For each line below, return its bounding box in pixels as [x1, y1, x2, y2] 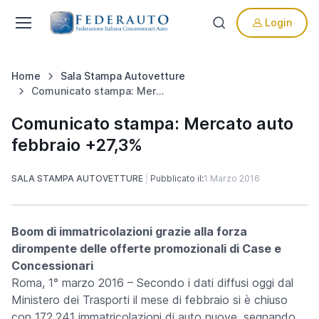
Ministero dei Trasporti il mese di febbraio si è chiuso [11, 293, 288, 307]
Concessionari [11, 258, 93, 273]
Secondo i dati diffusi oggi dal [137, 276, 293, 290]
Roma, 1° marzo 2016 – [11, 276, 137, 290]
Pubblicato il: [150, 173, 204, 184]
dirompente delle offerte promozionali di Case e [11, 241, 281, 256]
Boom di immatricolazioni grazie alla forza [11, 224, 247, 239]
